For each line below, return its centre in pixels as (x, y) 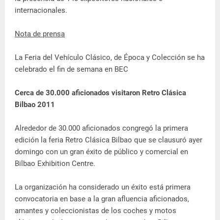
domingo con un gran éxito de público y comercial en (101, 151)
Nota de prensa (40, 34)
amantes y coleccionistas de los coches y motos (96, 210)
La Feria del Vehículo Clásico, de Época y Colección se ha (110, 57)
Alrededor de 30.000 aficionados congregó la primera (101, 128)
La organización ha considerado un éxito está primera (103, 187)
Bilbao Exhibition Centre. (55, 163)
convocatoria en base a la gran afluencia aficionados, (102, 199)
